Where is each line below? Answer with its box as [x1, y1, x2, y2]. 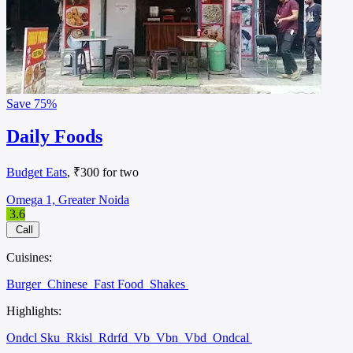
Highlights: [6, 304, 61, 318]
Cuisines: [6, 251, 52, 265]
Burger [6, 277, 44, 292]
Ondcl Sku [6, 331, 63, 345]
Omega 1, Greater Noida [6, 193, 129, 207]
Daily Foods [6, 126, 102, 147]
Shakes [150, 277, 188, 292]
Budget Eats [6, 165, 67, 180]
